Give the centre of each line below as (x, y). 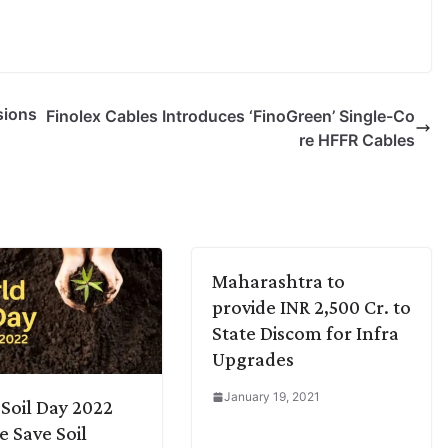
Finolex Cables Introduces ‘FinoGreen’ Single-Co (230, 116)
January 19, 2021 (272, 396)
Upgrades (253, 359)
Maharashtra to (278, 281)
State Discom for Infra (305, 333)
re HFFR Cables (357, 140)
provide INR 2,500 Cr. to (311, 307)
